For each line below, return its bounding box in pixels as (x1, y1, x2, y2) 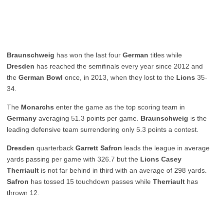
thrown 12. (7, 189, 39, 197)
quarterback (35, 144, 73, 152)
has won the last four (54, 51, 123, 59)
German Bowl (18, 73, 63, 81)
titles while (148, 51, 182, 59)
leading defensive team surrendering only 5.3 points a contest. (7, 126, 199, 133)
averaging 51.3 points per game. (36, 114, 141, 122)
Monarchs (21, 103, 54, 111)
